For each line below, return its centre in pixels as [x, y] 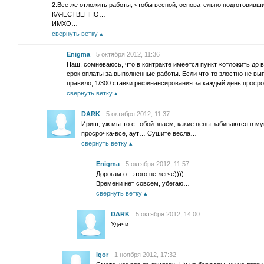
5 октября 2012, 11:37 [138, 114]
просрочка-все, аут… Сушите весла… [139, 133]
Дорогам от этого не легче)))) [140, 174]
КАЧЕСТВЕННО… [79, 14]
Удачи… [123, 224]
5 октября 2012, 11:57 [157, 164]
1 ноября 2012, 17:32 [145, 255]
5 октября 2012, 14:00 [168, 214]
